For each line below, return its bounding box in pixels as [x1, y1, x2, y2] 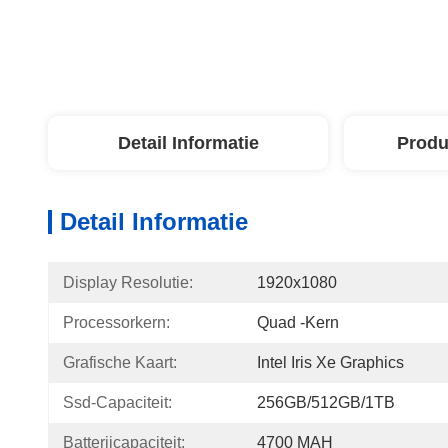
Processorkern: [63, 314, 170, 331]
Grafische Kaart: [63, 354, 177, 371]
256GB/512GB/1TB [257, 394, 395, 411]
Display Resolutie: [63, 274, 193, 291]
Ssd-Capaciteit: [63, 394, 172, 411]
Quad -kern [257, 314, 339, 331]
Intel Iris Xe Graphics [257, 354, 404, 371]
